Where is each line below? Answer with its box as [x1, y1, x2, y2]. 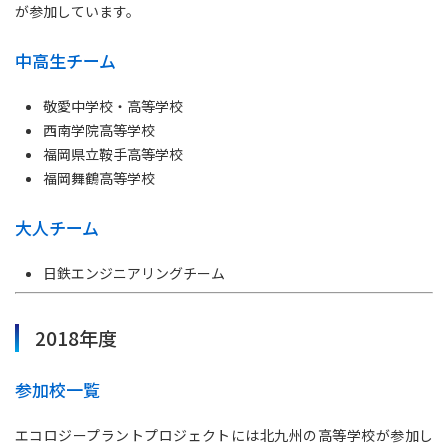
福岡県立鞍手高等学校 [43, 144, 183, 164]
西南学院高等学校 [43, 120, 155, 140]
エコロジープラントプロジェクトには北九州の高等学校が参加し [15, 425, 433, 445]
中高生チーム [15, 48, 116, 73]
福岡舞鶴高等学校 [43, 168, 155, 188]
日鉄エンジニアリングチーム [43, 263, 225, 283]
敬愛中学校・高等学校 [43, 96, 183, 116]
